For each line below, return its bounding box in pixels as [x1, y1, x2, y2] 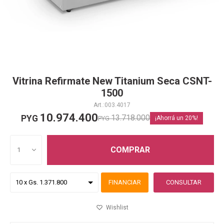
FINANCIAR [108, 178, 141, 186]
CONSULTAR [166, 178, 201, 186]
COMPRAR [110, 145, 150, 154]
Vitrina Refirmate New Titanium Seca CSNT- [12, 75, 212, 87]
